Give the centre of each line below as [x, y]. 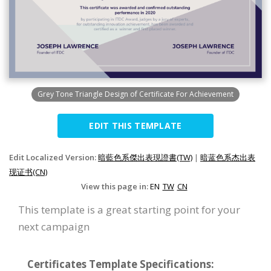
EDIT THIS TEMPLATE [135, 125]
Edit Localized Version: [54, 157]
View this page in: [115, 186]
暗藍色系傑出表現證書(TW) [145, 157]
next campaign [54, 226]
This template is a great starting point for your [129, 209]
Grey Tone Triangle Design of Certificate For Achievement [135, 94]
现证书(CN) [28, 171]
